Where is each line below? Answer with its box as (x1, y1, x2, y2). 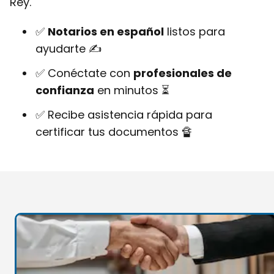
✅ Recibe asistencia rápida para (35, 106, 212, 122)
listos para (164, 23, 225, 39)
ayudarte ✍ (35, 40, 102, 56)
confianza (35, 82, 94, 98)
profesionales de (133, 65, 232, 81)
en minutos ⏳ (94, 82, 169, 98)
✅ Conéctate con (35, 65, 133, 81)
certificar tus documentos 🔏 (35, 124, 193, 139)
